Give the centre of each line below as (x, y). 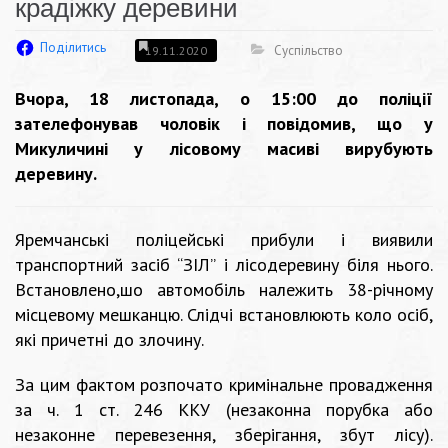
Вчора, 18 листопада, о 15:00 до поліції (224, 99)
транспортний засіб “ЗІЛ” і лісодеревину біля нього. (224, 265)
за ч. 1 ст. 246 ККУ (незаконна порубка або (224, 410)
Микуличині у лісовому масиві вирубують (224, 149)
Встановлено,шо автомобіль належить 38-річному (224, 290)
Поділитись (73, 48)
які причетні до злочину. (109, 340)
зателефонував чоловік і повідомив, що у (224, 124)
